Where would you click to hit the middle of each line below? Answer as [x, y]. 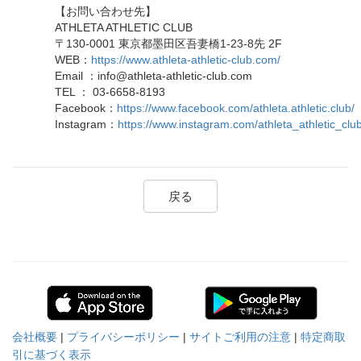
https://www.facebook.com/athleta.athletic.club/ [236, 108]
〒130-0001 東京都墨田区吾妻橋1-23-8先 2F [168, 44]
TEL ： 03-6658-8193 [110, 92]
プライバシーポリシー [123, 336]
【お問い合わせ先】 [106, 11]
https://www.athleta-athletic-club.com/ [186, 60]
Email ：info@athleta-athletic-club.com [154, 76]
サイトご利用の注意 [240, 336]
